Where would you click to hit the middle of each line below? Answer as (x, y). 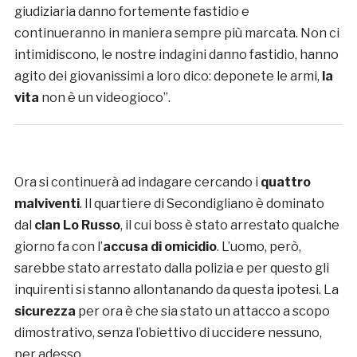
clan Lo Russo (77, 225)
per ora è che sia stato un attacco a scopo (202, 311)
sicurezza (45, 311)
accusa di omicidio (159, 246)
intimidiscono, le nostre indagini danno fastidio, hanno (176, 54)
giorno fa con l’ (58, 246)
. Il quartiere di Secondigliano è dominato (202, 203)
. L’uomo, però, (259, 246)
